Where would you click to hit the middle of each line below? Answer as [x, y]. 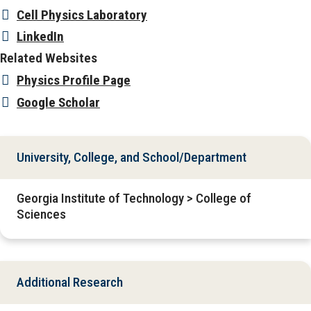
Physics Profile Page [74, 80]
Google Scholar [58, 102]
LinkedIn [40, 36]
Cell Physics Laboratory [82, 15]
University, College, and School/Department [132, 157]
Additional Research [70, 282]
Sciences [41, 214]
